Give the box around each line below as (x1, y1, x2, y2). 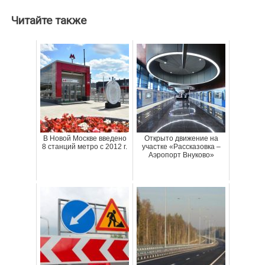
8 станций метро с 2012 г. (42, 142, 127, 151)
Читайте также (11, 14, 87, 27)
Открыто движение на (144, 134, 218, 143)
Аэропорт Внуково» (148, 150, 214, 159)
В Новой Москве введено (43, 134, 127, 143)
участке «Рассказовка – (141, 142, 221, 151)
